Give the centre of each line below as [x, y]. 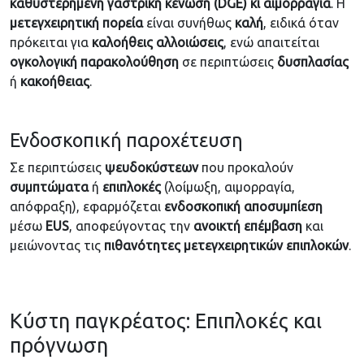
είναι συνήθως [189, 23]
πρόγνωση [59, 345]
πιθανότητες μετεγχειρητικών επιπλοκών [226, 246]
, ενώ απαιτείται [271, 43]
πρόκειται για [51, 43]
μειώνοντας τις [57, 246]
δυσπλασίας [313, 62]
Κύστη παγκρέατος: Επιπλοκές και [166, 321]
